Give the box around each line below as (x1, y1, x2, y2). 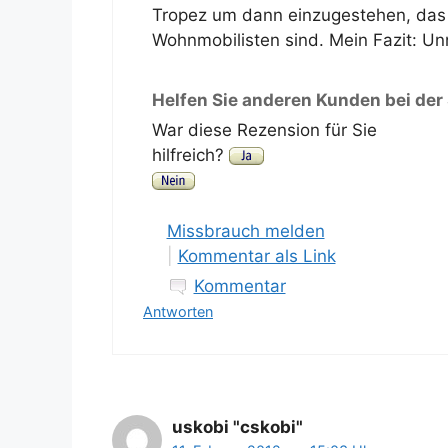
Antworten (143, 302, 213, 320)
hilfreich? (151, 145, 229, 166)
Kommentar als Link (177, 245, 336, 266)
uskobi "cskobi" (172, 416, 303, 437)
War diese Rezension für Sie (151, 120, 377, 141)
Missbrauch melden (166, 220, 325, 241)
